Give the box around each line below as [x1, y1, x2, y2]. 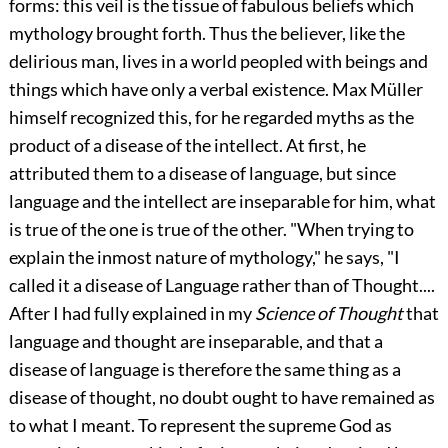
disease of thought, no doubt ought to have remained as [8, 386, 435, 409]
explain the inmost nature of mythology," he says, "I [8, 246, 400, 269]
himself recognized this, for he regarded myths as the [8, 106, 414, 129]
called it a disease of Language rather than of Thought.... [8, 274, 435, 297]
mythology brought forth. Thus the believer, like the [8, 22, 405, 45]
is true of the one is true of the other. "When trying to [8, 218, 414, 241]
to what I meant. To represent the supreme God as [8, 414, 392, 437]
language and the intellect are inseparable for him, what [8, 190, 436, 213]
